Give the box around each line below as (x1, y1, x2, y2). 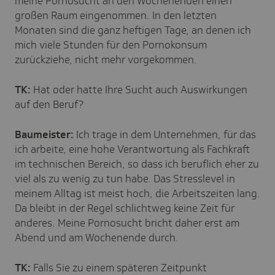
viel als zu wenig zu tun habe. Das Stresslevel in (15, 171, 235, 185)
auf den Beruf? (15, 97, 83, 111)
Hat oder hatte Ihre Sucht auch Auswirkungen (33, 82, 247, 96)
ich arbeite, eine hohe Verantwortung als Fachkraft (15, 142, 250, 156)
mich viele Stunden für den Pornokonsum (15, 37, 207, 52)
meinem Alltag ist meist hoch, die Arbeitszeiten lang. (15, 186, 260, 200)
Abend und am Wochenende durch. (15, 230, 181, 244)
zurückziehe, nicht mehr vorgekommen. (15, 52, 199, 66)
